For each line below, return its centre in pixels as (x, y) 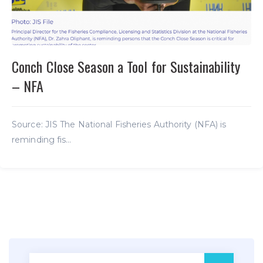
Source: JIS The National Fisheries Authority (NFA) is (119, 124)
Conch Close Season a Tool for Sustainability (126, 66)
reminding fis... (42, 139)
